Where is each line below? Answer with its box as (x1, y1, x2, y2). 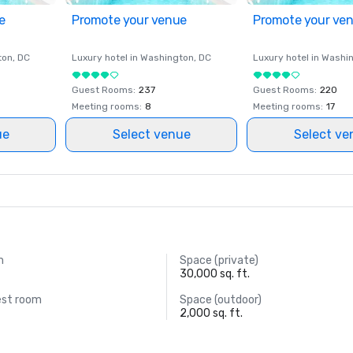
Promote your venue (72, 13, 187, 28)
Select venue (112, 127, 191, 142)
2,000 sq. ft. (179, 307, 243, 320)
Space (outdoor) (179, 293, 262, 307)
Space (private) (179, 254, 258, 267)
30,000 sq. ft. (179, 267, 250, 281)
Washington (140, 52, 194, 63)
